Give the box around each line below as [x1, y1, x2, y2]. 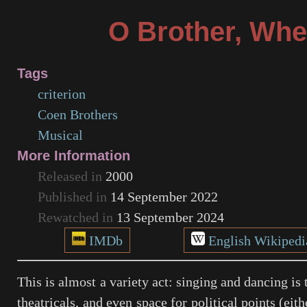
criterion [38, 86, 86, 101]
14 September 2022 [110, 189, 219, 204]
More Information [17, 148, 131, 163]
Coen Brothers [38, 107, 119, 122]
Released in [38, 169, 106, 184]
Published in [38, 189, 111, 204]
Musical [38, 127, 84, 143]
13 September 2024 [116, 210, 225, 225]
